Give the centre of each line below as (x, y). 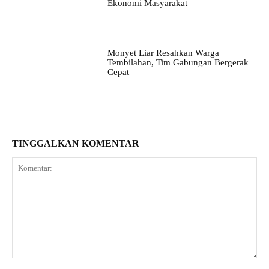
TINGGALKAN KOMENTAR (76, 143)
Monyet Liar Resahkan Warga (163, 53)
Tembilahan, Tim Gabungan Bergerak (178, 62)
